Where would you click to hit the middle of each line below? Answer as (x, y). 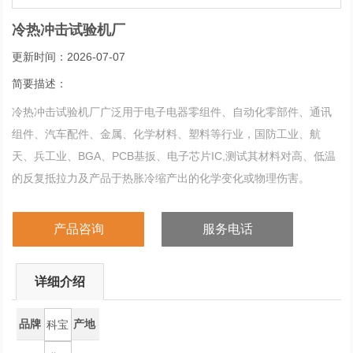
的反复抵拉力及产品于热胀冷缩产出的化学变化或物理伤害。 (161, 178)
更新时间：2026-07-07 (69, 56)
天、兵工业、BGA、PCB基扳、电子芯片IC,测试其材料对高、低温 (174, 156)
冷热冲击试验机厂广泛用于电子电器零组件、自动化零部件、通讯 (172, 111)
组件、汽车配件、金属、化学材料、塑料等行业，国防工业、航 (167, 134)
